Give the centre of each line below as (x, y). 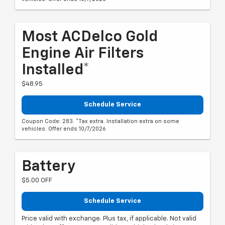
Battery (48, 167)
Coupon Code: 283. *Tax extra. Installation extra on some (100, 122)
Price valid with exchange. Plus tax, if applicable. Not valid (109, 218)
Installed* (55, 70)
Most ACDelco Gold (90, 37)
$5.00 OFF (37, 181)
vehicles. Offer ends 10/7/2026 (64, 129)
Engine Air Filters (83, 53)
